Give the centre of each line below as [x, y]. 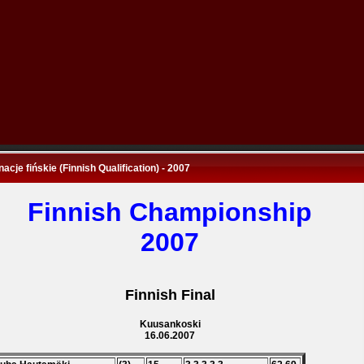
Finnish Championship [170, 212]
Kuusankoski [170, 324]
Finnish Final [170, 295]
